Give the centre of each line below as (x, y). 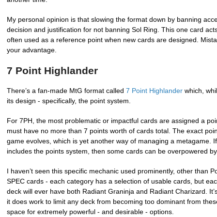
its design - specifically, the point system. (69, 101)
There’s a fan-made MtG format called (66, 91)
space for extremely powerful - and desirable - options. (90, 212)
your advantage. (32, 50)
